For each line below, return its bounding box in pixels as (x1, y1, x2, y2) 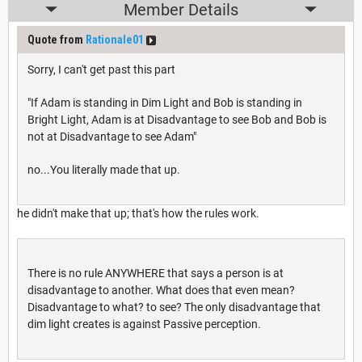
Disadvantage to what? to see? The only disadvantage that (27, 300, 321, 314)
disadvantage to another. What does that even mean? (27, 283, 295, 297)
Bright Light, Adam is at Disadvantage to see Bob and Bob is (27, 112, 326, 126)
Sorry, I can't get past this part (27, 62, 175, 76)
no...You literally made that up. (27, 162, 180, 176)
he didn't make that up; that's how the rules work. (17, 206, 259, 220)
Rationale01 (86, 32, 144, 46)
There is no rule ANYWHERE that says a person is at (27, 266, 284, 280)
